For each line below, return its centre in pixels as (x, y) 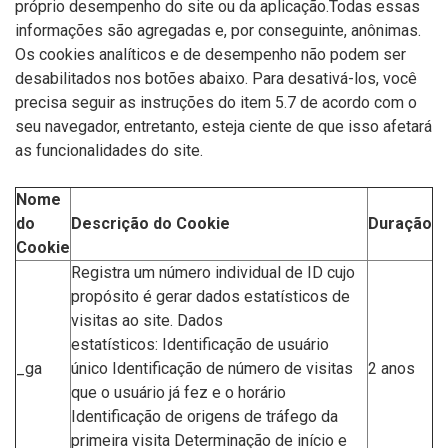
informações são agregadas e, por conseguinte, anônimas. (218, 30)
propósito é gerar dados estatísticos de (210, 296)
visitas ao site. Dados (147, 320)
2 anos (391, 368)
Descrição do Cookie (150, 223)
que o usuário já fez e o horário (178, 392)
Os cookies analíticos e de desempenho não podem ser (210, 54)
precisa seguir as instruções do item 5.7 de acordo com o (216, 102)
